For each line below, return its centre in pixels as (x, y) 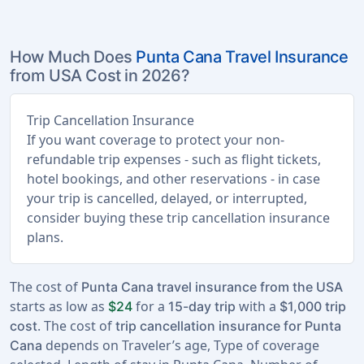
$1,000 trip (313, 307)
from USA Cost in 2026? (100, 76)
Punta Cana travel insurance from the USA (212, 287)
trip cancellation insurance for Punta (228, 326)
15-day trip (202, 307)
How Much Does (73, 57)
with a (258, 307)
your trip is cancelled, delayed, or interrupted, (167, 199)
